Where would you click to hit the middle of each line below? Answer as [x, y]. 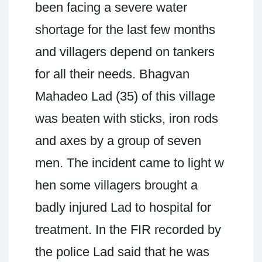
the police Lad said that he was [122, 251]
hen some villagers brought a [116, 185]
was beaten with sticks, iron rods [127, 118]
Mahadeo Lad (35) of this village [125, 96]
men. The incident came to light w [130, 163]
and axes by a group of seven [118, 140]
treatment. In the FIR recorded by [128, 229]
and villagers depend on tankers [125, 51]
